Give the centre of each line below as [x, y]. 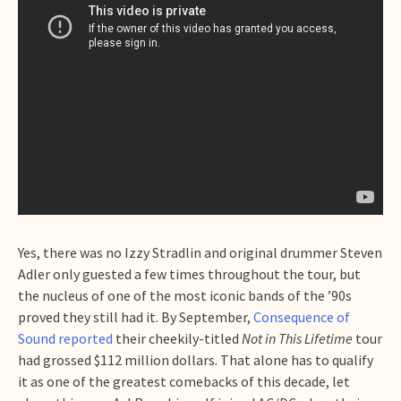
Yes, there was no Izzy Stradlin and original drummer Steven [200, 252]
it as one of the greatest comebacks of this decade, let [184, 381]
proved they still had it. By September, [136, 316]
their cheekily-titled [177, 338]
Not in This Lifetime [297, 338]
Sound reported [65, 338]
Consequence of [302, 316]
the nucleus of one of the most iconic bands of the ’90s [185, 295]
